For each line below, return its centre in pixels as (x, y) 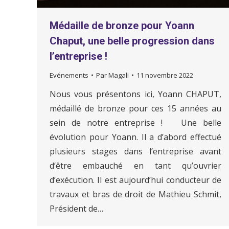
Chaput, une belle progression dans (132, 41)
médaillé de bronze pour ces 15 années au (135, 108)
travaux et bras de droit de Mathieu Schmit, (135, 194)
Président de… (76, 208)
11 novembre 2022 (165, 75)
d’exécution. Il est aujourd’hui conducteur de (135, 180)
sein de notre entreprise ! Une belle (135, 122)
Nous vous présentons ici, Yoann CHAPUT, (135, 94)
